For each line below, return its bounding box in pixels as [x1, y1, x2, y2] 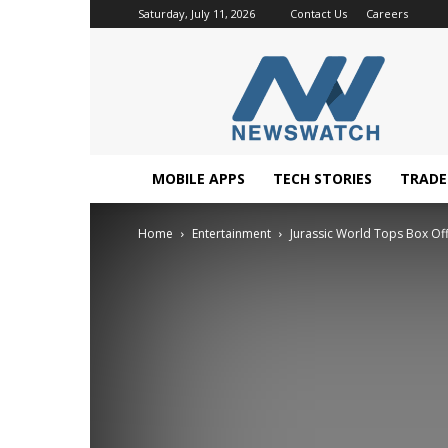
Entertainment [192, 225, 271, 242]
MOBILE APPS [152, 169, 245, 188]
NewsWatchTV [307, 56, 402, 75]
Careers [366, 6, 408, 21]
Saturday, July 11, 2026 [138, 6, 255, 21]
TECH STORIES [273, 169, 372, 188]
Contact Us [290, 6, 347, 21]
